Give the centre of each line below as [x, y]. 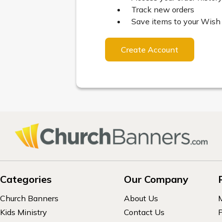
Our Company [156, 179]
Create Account [150, 50]
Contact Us [144, 212]
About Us [141, 198]
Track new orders [163, 9]
